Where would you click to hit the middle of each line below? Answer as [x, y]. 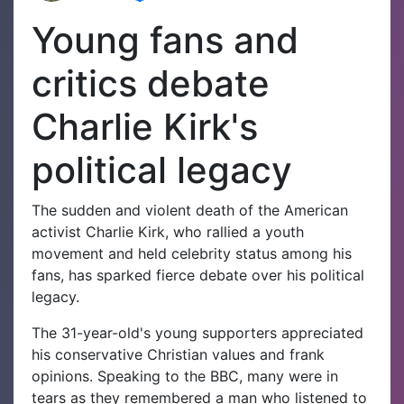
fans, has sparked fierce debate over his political [198, 275]
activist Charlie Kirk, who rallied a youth [168, 232]
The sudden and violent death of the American [190, 211]
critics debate [151, 84]
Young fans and [165, 41]
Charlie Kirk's [145, 127]
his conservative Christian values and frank [178, 355]
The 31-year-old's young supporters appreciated [197, 333]
